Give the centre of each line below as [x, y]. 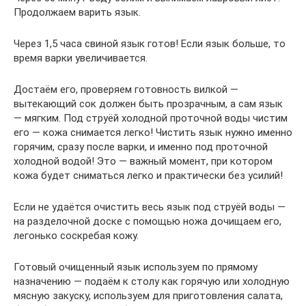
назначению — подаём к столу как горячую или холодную [152, 282]
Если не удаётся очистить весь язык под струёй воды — [150, 207]
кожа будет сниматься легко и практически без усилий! [148, 176]
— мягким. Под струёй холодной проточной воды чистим [151, 119]
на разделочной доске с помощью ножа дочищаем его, [148, 222]
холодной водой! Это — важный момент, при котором [143, 162]
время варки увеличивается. [81, 58]
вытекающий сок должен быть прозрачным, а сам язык [148, 104]
